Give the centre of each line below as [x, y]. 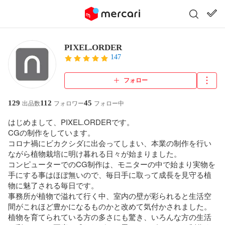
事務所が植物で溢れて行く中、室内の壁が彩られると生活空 [110, 196]
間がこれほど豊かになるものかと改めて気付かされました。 [110, 206]
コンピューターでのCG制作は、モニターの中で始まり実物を [112, 164]
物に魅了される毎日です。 [53, 185]
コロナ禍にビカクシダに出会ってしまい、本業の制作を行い [110, 143]
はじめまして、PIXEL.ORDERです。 [71, 122]
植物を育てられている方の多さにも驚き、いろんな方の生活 [110, 217]
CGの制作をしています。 [51, 132]
